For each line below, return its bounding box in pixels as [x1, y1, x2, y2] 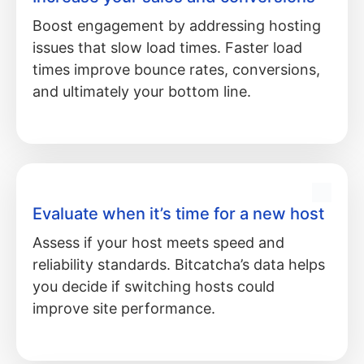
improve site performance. [32, 299, 215, 317]
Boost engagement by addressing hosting [32, 16, 321, 34]
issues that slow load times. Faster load [32, 38, 302, 56]
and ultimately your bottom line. [32, 82, 251, 100]
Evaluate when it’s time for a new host [32, 203, 324, 223]
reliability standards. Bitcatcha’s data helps [32, 255, 325, 273]
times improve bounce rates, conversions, [32, 60, 320, 78]
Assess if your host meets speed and [32, 233, 284, 251]
